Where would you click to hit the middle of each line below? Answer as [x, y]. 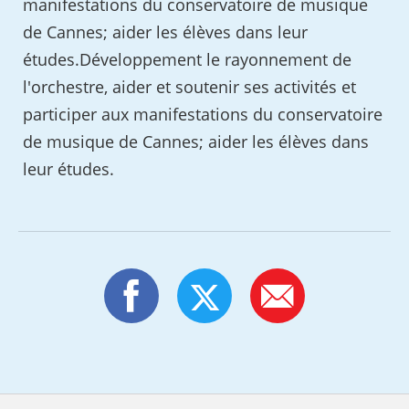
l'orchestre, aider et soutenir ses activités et [190, 87]
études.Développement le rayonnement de [188, 60]
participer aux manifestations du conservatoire [203, 115]
